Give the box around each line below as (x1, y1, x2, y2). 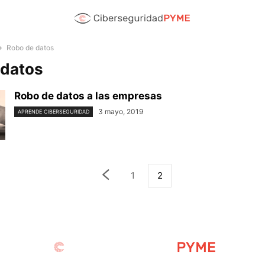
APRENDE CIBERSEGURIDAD (18, 108, 89, 115)
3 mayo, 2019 (98, 107, 143, 116)
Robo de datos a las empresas (14, 90, 162, 102)
